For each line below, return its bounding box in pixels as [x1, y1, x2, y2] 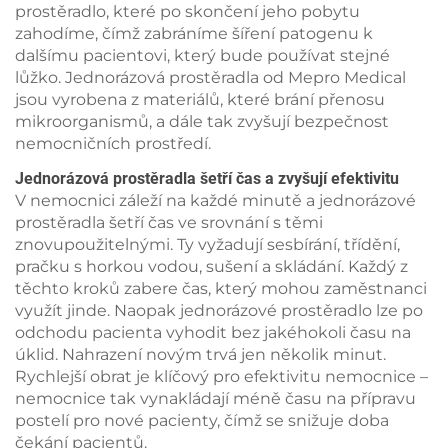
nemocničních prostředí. [15, 134, 211, 153]
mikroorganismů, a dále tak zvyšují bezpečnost [15, 112, 389, 131]
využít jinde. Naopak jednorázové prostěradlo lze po [15, 301, 423, 320]
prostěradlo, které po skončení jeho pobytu [15, 2, 360, 21]
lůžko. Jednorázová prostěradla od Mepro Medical [15, 68, 406, 87]
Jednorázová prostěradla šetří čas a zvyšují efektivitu [15, 169, 399, 188]
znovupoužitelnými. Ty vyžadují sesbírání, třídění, [15, 235, 400, 254]
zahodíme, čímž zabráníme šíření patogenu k [15, 24, 373, 43]
